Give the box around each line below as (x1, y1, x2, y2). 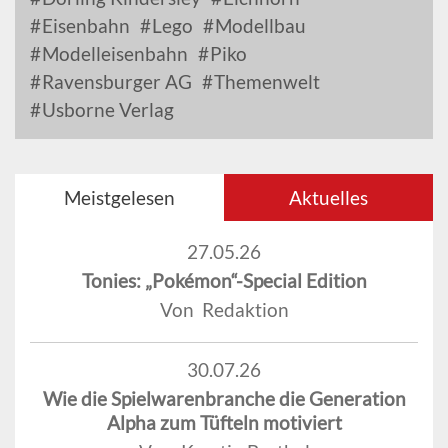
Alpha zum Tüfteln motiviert (106, 411, 342, 435)
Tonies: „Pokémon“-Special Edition (81, 269, 367, 293)
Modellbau (211, 14, 306, 38)
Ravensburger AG (38, 70, 192, 94)
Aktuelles (289, 186, 368, 210)
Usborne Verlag (38, 98, 174, 122)
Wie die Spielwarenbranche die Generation (42, 387, 406, 411)
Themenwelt (210, 70, 320, 94)
